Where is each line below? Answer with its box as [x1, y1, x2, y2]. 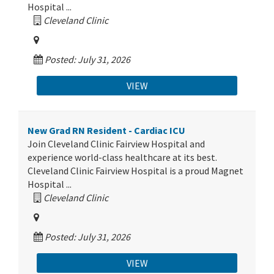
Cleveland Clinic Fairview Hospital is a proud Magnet [28, 165, 243, 177]
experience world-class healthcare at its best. [28, 151, 217, 163]
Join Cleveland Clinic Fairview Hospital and [28, 138, 205, 150]
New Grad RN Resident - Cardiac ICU [28, 124, 185, 136]
